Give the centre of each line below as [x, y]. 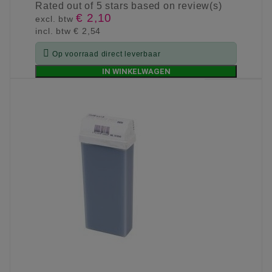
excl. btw [56, 19]
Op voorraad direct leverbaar [107, 54]
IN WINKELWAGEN [136, 72]
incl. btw [55, 31]
